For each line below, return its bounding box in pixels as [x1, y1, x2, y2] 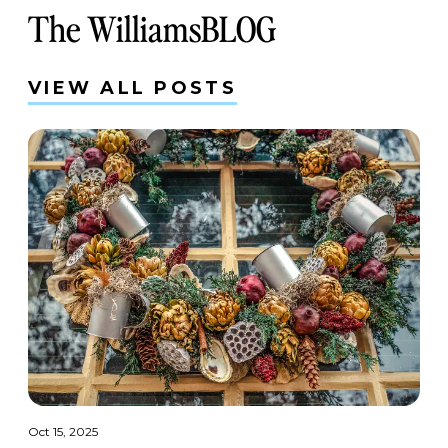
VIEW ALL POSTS [28, 77, 237, 100]
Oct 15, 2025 [28, 424, 98, 440]
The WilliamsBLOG [28, 2, 276, 51]
